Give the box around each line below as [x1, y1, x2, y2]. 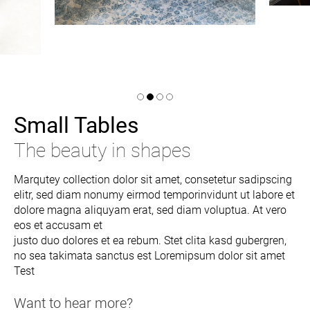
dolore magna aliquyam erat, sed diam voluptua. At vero [14, 203, 286, 217]
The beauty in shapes [14, 138, 191, 162]
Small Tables [14, 111, 139, 138]
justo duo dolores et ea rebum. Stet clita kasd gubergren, [14, 233, 286, 247]
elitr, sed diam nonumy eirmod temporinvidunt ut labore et [14, 188, 295, 201]
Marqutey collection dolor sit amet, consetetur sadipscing [14, 172, 292, 186]
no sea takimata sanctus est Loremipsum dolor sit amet [14, 248, 285, 262]
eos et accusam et [14, 218, 102, 232]
